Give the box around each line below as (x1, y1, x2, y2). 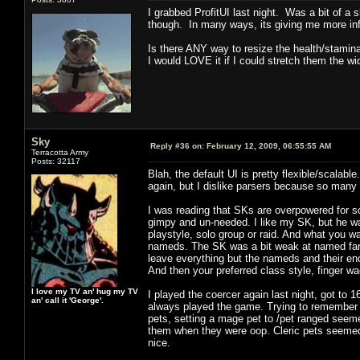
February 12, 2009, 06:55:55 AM (204, 141, 331, 150)
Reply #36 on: (150, 141, 204, 150)
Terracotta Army (31, 147, 88, 157)
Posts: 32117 (31, 156, 80, 166)
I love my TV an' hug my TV (31, 286, 138, 296)
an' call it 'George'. (31, 295, 104, 305)
